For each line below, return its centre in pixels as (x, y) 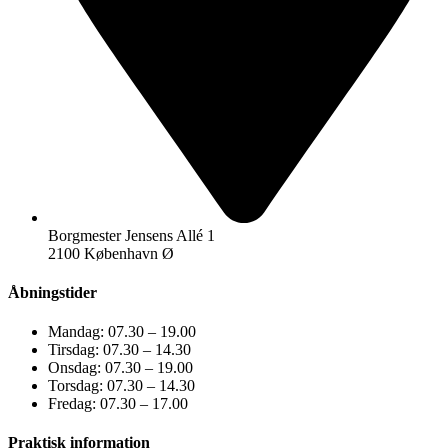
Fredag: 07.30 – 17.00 (118, 404)
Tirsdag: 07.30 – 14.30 (119, 350)
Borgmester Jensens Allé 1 (131, 235)
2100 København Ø (111, 253)
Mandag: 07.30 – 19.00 (122, 332)
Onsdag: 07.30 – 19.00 (120, 368)
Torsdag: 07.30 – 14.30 (121, 386)
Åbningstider (52, 292)
